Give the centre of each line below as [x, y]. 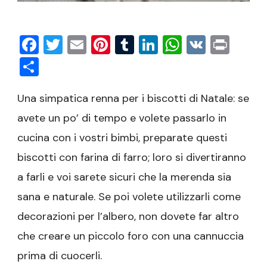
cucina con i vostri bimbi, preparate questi [122, 137]
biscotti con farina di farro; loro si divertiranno [132, 157]
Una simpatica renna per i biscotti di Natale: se [133, 98]
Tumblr [164, 44]
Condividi [81, 66]
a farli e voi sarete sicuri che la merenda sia [124, 177]
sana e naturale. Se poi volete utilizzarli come [129, 196]
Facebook [83, 44]
